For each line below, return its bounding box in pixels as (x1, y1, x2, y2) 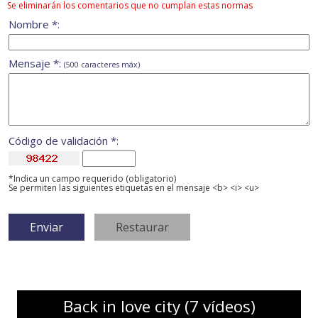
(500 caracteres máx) (64, 60, 140, 70)
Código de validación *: (9, 133, 119, 148)
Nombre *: (9, 17, 60, 32)
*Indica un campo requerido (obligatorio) (9, 172, 176, 185)
